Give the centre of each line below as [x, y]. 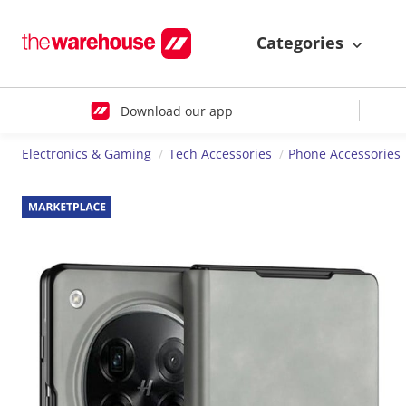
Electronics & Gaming [87, 154]
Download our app [176, 111]
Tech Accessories [220, 154]
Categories [302, 43]
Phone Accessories [345, 154]
